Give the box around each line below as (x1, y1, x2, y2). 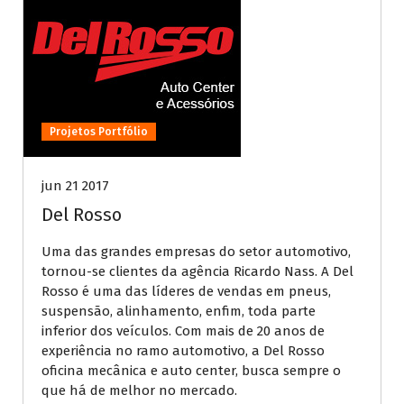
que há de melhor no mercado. (41, 382, 237, 399)
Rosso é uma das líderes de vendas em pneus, (41, 283, 331, 300)
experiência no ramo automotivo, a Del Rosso (41, 343, 325, 360)
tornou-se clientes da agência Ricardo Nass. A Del (41, 263, 353, 280)
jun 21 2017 (41, 178, 109, 195)
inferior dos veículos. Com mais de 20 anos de (41, 323, 325, 340)
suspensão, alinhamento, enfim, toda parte (41, 303, 316, 320)
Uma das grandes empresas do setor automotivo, (41, 243, 351, 261)
